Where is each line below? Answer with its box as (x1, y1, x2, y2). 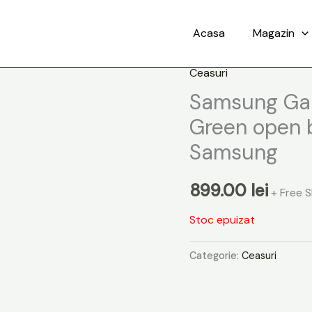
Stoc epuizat (189, 212, 255, 227)
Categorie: (189, 249, 242, 262)
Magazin (253, 26, 295, 40)
